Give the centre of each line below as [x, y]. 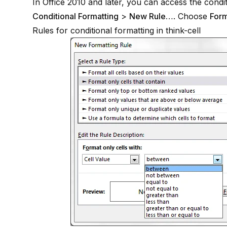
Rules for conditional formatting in [99, 30]
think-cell [183, 30]
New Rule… [151, 16]
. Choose [192, 16]
